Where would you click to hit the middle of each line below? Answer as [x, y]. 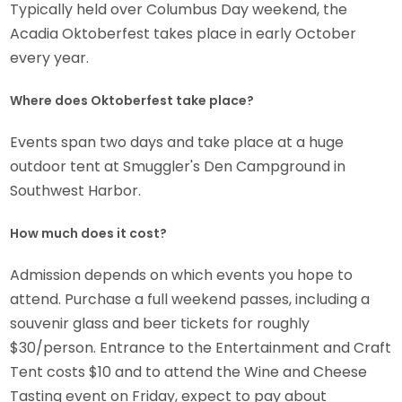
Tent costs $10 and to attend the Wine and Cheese [189, 372]
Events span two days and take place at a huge [177, 143]
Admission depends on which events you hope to [182, 275]
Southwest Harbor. [76, 191]
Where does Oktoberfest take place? [132, 101]
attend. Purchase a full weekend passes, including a [190, 300]
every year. [52, 58]
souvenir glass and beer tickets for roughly [160, 324]
